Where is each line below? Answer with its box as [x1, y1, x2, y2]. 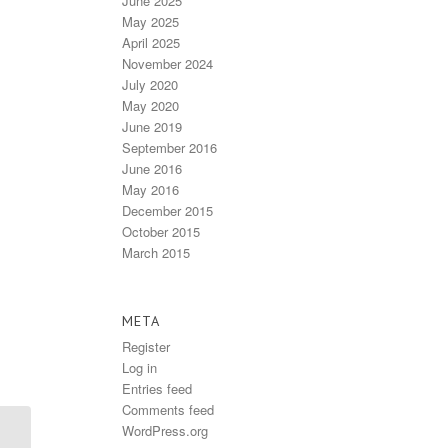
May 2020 [122, 95, 179, 115]
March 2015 [122, 242, 190, 262]
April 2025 [122, 32, 180, 52]
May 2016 [122, 179, 179, 199]
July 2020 [122, 74, 178, 94]
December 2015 [122, 200, 213, 220]
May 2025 [122, 11, 179, 31]
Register [122, 336, 170, 356]
